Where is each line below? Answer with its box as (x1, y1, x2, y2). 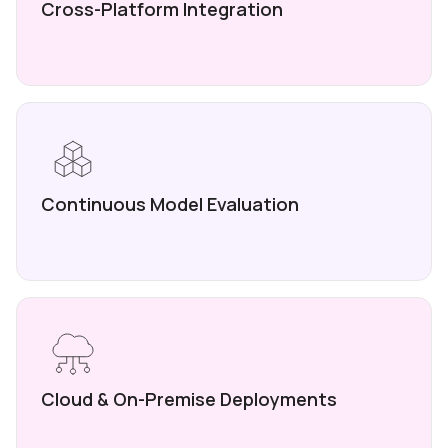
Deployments (220, 387, 337, 412)
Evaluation (207, 192, 299, 217)
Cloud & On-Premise (41, 387, 220, 412)
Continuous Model (41, 192, 207, 217)
